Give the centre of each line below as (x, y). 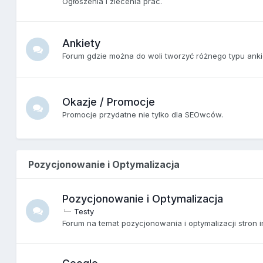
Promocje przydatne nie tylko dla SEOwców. (143, 114)
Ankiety (82, 43)
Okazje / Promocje (109, 102)
